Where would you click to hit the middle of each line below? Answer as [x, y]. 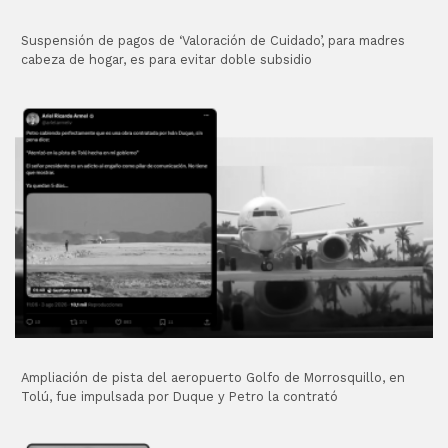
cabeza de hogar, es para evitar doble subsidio [167, 59]
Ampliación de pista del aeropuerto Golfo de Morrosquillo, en [213, 378]
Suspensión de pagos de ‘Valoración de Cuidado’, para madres [213, 40]
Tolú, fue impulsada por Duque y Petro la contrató [180, 397]
